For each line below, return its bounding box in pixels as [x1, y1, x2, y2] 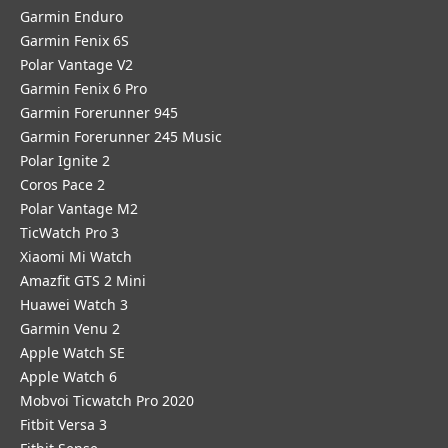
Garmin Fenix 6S [20, 31, 129, 50]
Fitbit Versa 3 [20, 415, 107, 434]
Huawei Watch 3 [20, 295, 128, 314]
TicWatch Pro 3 [20, 223, 119, 242]
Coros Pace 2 [20, 175, 105, 194]
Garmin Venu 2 [20, 319, 120, 338]
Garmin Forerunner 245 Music [20, 127, 222, 146]
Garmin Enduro [20, 7, 123, 26]
